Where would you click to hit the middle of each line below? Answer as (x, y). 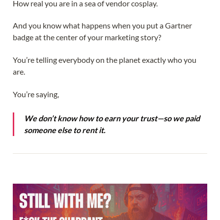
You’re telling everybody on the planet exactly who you (105, 60)
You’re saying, (36, 94)
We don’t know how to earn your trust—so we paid (112, 118)
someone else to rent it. (65, 130)
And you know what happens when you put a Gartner (102, 26)
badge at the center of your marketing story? (87, 37)
